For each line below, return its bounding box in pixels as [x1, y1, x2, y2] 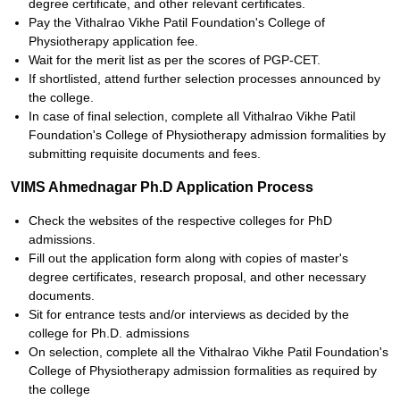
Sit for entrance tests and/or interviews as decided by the [29, 307, 349, 321]
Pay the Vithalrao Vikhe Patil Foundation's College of [29, 15, 325, 29]
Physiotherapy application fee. [29, 34, 198, 48]
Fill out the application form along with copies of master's [29, 251, 348, 265]
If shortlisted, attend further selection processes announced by [29, 71, 380, 86]
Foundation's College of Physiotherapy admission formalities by [29, 128, 386, 142]
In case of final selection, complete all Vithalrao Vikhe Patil [29, 109, 355, 123]
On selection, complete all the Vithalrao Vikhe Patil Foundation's [29, 345, 388, 359]
